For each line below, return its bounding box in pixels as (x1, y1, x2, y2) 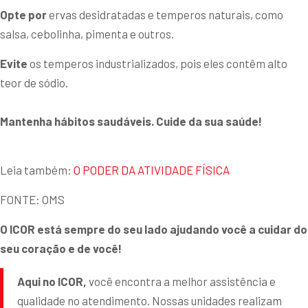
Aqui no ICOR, (17, 274, 87, 288)
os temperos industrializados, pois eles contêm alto (27, 56, 287, 70)
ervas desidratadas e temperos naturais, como (47, 7, 283, 21)
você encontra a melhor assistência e (87, 274, 276, 288)
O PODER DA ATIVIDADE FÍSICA (74, 162, 230, 177)
